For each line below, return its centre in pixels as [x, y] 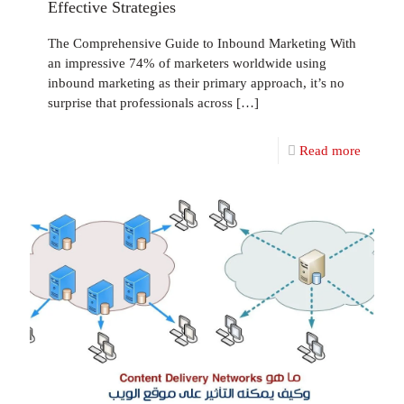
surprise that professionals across [140, 103]
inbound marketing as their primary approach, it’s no [196, 83]
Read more [330, 151]
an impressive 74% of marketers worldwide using [187, 63]
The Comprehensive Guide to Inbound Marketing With [202, 43]
